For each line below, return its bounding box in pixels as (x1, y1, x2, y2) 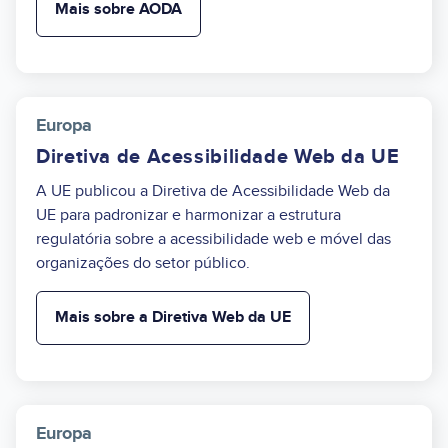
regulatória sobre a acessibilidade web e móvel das (36, 228, 391, 249)
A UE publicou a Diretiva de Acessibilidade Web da (36, 180, 390, 201)
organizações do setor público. (36, 252, 250, 273)
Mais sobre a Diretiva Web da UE (55, 307, 291, 327)
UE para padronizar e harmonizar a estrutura (36, 204, 341, 225)
